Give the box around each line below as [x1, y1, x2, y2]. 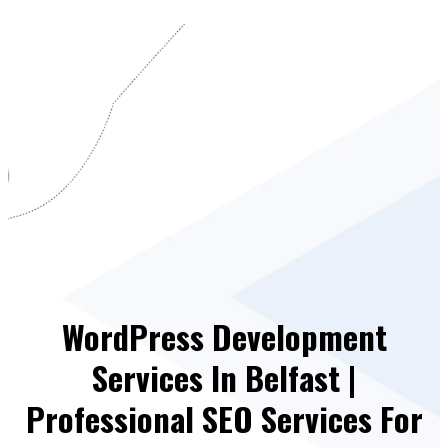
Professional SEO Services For [25, 393, 423, 442]
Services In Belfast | [92, 352, 356, 401]
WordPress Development [61, 311, 387, 360]
